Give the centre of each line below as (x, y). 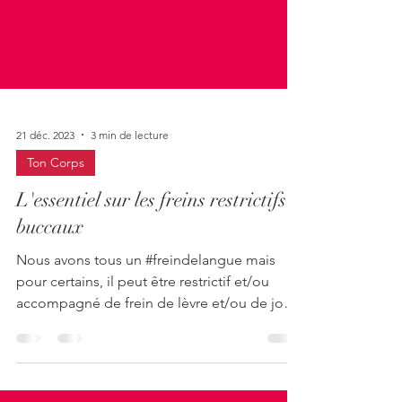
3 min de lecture (130, 170)
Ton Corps (56, 198)
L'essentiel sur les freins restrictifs (151, 236)
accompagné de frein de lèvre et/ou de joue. (160, 339)
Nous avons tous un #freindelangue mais (146, 296)
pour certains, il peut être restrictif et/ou (143, 317)
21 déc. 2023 (45, 170)
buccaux (50, 262)
